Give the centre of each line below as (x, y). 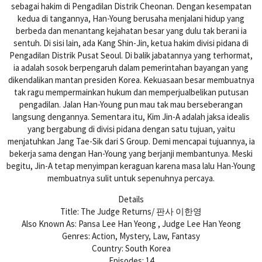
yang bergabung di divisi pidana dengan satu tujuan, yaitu (131, 129)
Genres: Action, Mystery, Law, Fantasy (131, 236)
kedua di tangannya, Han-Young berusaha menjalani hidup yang (131, 18)
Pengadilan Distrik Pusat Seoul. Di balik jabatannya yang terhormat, (131, 55)
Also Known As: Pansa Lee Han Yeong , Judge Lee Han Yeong (131, 223)
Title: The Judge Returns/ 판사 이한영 (131, 211)
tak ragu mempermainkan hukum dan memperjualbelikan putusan (131, 92)
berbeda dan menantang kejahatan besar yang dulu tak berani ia (131, 30)
